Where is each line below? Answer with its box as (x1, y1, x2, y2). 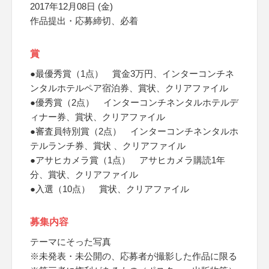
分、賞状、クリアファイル (30, 169, 138, 180)
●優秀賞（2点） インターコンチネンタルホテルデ (30, 97, 238, 107)
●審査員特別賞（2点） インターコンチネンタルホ (30, 126, 238, 136)
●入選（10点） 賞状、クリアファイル (30, 184, 189, 194)
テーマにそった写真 (30, 237, 111, 247)
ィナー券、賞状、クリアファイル (30, 112, 165, 122)
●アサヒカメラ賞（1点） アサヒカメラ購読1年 (30, 155, 225, 165)
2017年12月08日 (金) (30, 1, 113, 11)
